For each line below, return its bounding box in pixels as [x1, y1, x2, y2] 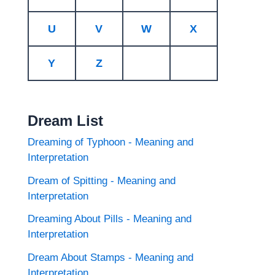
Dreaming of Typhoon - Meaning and [27, 136, 193, 148]
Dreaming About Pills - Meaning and [27, 213, 192, 225]
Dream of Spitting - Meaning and [27, 174, 176, 187]
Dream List [27, 112, 103, 129]
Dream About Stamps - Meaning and [27, 252, 193, 264]
